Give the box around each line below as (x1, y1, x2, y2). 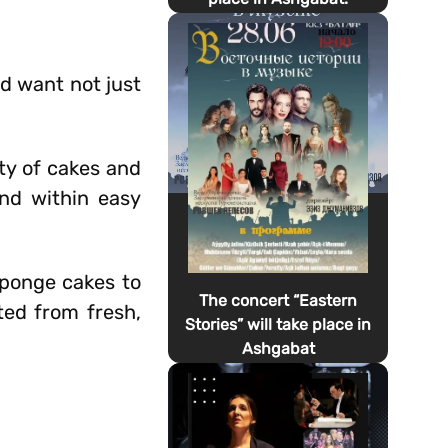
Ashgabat (241, 339, 315, 358)
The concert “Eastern (199, 291, 358, 310)
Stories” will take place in (185, 315, 372, 334)
